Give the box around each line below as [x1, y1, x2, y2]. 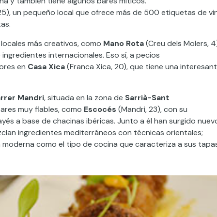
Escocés [84, 104, 116, 115]
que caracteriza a [120, 139, 182, 150]
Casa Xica [28, 62, 65, 72]
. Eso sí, [103, 50, 130, 61]
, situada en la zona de [44, 93, 125, 103]
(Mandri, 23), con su [116, 104, 187, 115]
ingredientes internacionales [2, 50, 103, 61]
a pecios [130, 50, 160, 61]
